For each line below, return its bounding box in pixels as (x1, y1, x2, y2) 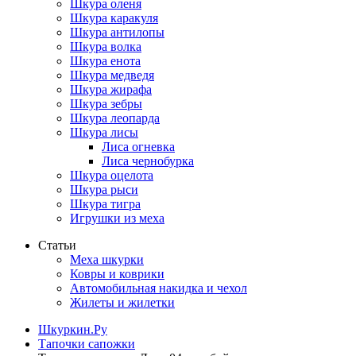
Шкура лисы (70, 126, 138, 139)
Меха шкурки (70, 253, 144, 266)
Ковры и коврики (70, 267, 164, 281)
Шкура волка (70, 40, 141, 53)
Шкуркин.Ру (38, 323, 107, 336)
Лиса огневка (102, 140, 175, 153)
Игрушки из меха (70, 211, 164, 225)
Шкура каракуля (70, 11, 158, 25)
